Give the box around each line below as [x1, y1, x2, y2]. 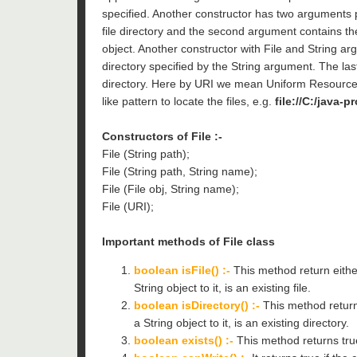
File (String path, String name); [102, 164, 257, 178]
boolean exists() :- [134, 333, 233, 347]
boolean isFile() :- [134, 263, 230, 277]
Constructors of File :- [102, 129, 222, 143]
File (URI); [102, 199, 154, 213]
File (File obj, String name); [102, 182, 239, 195]
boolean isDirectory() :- [134, 298, 260, 312]
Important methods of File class [102, 234, 275, 248]
